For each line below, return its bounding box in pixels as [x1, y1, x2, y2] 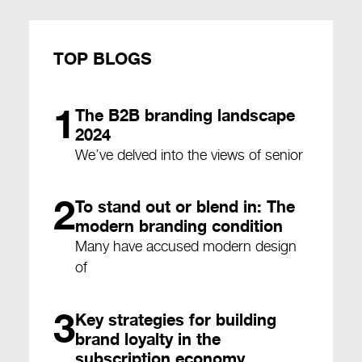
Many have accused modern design [74, 238, 297, 255]
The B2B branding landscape [74, 104, 295, 125]
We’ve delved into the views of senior [74, 145, 303, 163]
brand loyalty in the [74, 328, 221, 349]
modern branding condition [74, 216, 283, 237]
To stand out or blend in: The [74, 196, 295, 217]
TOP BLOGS [53, 47, 152, 69]
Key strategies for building [74, 309, 276, 330]
